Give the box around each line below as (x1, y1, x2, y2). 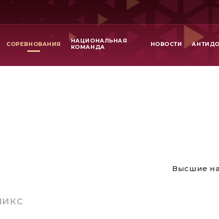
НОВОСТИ (150, 40, 182, 47)
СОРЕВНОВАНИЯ (6, 40, 61, 47)
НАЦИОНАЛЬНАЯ (70, 37, 128, 44)
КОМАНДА (70, 44, 105, 50)
